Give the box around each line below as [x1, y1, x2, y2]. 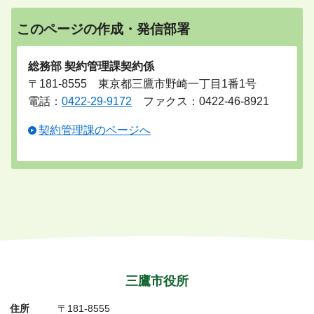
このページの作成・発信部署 [17, 21, 191, 36]
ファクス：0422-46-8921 [132, 95, 270, 108]
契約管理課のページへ [39, 124, 151, 137]
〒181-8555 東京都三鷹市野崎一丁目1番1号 [28, 78, 257, 90]
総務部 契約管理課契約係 [28, 60, 155, 73]
